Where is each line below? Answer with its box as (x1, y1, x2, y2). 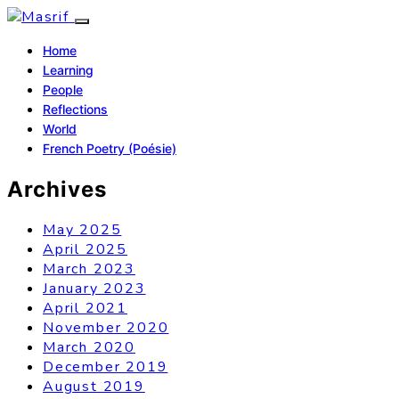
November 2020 (43, 317, 169, 338)
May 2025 (43, 219, 122, 240)
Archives (7, 175, 107, 202)
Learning (43, 62, 94, 77)
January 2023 (43, 278, 146, 298)
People (43, 82, 83, 97)
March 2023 (43, 258, 135, 279)
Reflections (43, 102, 108, 117)
